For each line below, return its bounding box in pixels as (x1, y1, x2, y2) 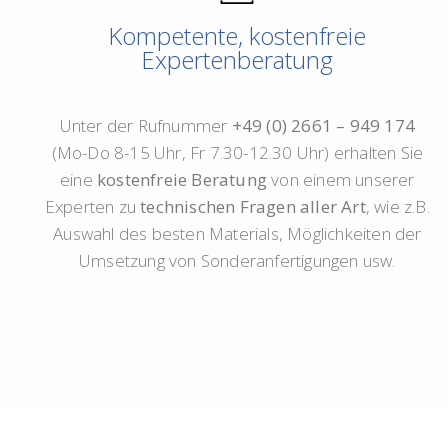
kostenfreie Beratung (97, 168, 268, 192)
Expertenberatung (141, 43, 334, 77)
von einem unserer (267, 168, 415, 192)
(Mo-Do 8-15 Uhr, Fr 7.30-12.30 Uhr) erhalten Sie (51, 141, 424, 165)
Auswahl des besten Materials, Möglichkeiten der (53, 222, 422, 246)
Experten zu (44, 195, 141, 219)
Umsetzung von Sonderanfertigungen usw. (79, 249, 396, 273)
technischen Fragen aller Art (140, 195, 366, 219)
